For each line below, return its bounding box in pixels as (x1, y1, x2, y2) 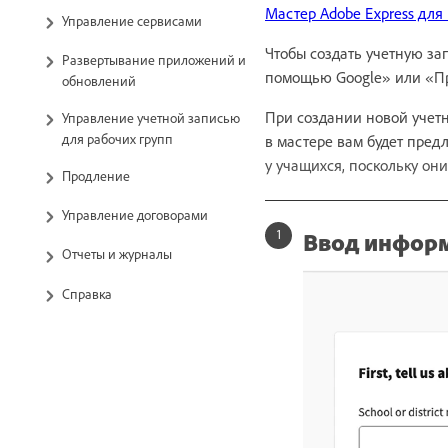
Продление (62, 166, 130, 184)
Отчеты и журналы (62, 245, 172, 263)
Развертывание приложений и (62, 50, 246, 68)
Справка (62, 284, 112, 302)
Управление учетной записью (62, 108, 240, 126)
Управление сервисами (62, 11, 202, 29)
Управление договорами (62, 206, 208, 224)
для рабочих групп (62, 129, 173, 147)
